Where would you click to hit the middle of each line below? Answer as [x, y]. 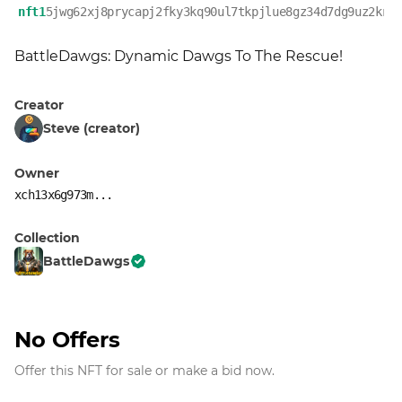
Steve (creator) [92, 128]
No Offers [67, 340]
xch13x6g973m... [64, 195]
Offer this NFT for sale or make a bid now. [144, 371]
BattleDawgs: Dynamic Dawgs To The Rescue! [179, 56]
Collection [47, 238]
